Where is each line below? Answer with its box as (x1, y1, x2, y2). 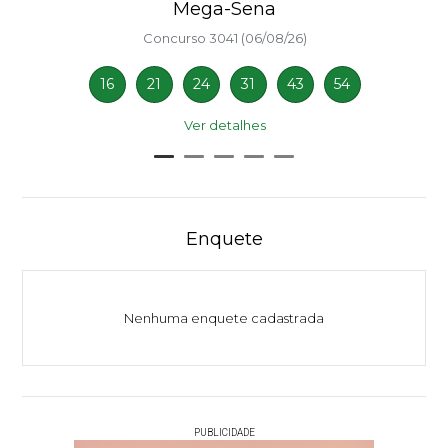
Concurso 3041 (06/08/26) (142, 30, 307, 47)
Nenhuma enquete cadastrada (123, 310, 324, 327)
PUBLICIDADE (193, 427, 255, 439)
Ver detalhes (183, 117, 266, 134)
